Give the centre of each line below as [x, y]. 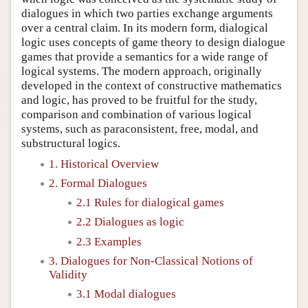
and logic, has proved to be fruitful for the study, [139, 100]
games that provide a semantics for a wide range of [145, 56]
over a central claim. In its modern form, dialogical [145, 27]
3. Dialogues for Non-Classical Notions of [151, 261]
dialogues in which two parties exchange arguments [147, 13]
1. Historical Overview [104, 164]
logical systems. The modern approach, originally [142, 71]
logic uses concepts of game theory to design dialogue [153, 42]
